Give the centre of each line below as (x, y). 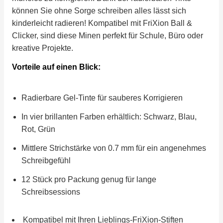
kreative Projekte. (43, 48)
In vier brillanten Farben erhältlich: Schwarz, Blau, (109, 117)
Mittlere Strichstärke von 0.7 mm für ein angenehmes (114, 148)
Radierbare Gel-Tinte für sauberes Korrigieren (102, 98)
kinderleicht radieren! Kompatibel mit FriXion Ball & (102, 23)
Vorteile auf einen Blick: (56, 67)
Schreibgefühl (46, 160)
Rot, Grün (39, 129)
